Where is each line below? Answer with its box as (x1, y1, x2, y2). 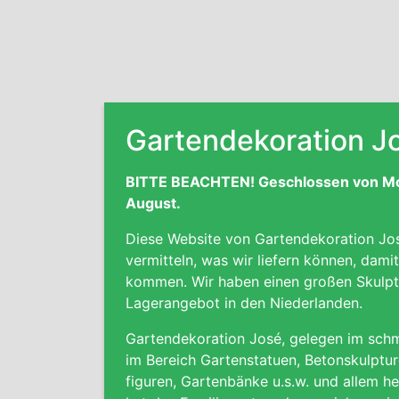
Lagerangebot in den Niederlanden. (126, 294, 367, 312)
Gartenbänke (181, 372, 268, 390)
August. (126, 194, 181, 212)
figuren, (126, 372, 181, 390)
